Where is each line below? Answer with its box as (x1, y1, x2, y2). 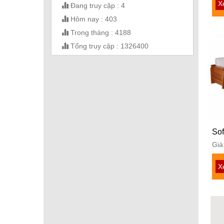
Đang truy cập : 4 (68, 1, 125, 10)
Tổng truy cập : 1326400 (68, 42, 148, 50)
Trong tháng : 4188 (68, 28, 131, 37)
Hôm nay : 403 (68, 15, 117, 23)
